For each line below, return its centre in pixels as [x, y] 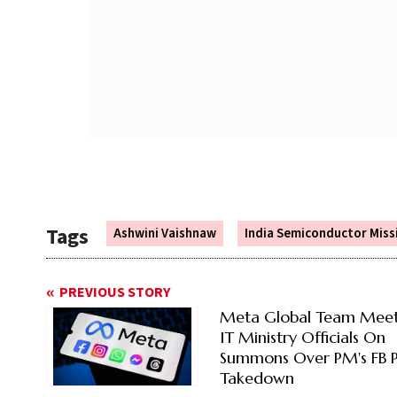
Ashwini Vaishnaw [165, 234]
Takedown [257, 378]
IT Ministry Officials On [302, 338]
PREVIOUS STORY [115, 293]
